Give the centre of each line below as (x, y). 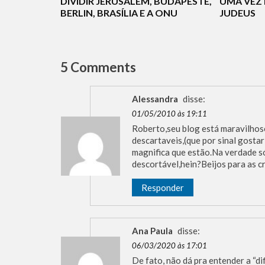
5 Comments (98, 67)
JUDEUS (238, 13)
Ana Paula (152, 231)
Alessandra (155, 99)
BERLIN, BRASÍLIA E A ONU (119, 13)
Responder (163, 188)
